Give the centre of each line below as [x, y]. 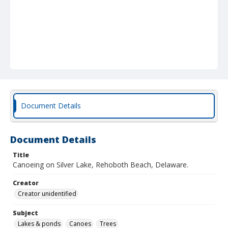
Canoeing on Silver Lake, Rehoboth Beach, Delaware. [101, 165]
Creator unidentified [47, 194]
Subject [25, 213]
